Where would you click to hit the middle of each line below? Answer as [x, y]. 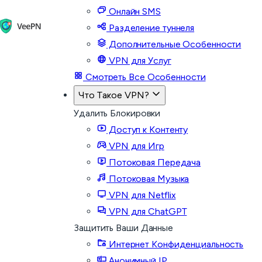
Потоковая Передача [154, 162]
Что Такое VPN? [115, 95]
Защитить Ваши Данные [123, 228]
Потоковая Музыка [148, 179]
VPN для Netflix [141, 195]
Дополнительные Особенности [174, 44]
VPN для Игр [135, 146]
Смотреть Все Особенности [144, 77]
